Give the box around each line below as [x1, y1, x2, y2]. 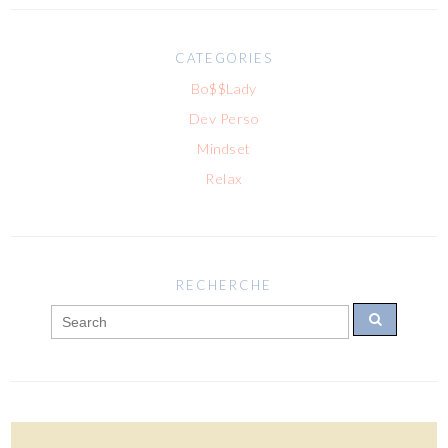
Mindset [197, 139, 251, 157]
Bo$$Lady [191, 79, 257, 97]
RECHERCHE [176, 276, 272, 293]
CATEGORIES [174, 49, 274, 66]
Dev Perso [188, 109, 260, 127]
